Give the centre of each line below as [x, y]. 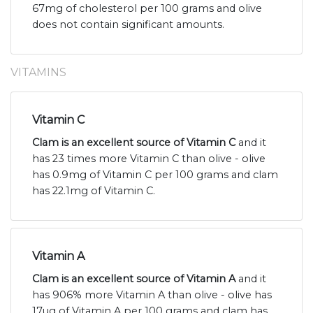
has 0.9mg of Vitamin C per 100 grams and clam [155, 175]
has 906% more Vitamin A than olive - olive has [152, 295]
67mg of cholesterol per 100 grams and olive [147, 9]
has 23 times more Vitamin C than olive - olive [149, 159]
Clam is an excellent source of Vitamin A [134, 279]
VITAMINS [38, 73]
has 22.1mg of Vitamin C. [94, 191]
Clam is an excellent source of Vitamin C [134, 143]
